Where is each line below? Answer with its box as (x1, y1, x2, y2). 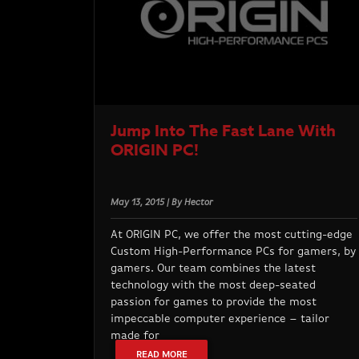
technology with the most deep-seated (111, 279, 316, 291)
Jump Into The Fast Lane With (111, 119, 336, 141)
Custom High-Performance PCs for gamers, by (111, 245, 356, 257)
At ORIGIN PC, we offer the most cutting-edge (111, 228, 353, 240)
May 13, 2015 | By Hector (111, 197, 213, 208)
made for (111, 329, 159, 341)
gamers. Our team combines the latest (111, 262, 316, 274)
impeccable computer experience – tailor (111, 313, 329, 325)
